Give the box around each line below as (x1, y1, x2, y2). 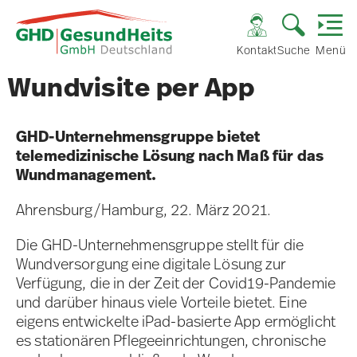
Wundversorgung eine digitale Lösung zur (16, 253, 286, 275)
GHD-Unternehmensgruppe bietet (16, 126, 261, 147)
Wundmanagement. (16, 164, 157, 186)
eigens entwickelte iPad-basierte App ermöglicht (16, 311, 336, 332)
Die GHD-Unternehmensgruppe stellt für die (16, 234, 304, 256)
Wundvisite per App (8, 69, 254, 106)
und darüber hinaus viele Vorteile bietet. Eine (16, 292, 307, 313)
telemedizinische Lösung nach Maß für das (16, 145, 324, 167)
